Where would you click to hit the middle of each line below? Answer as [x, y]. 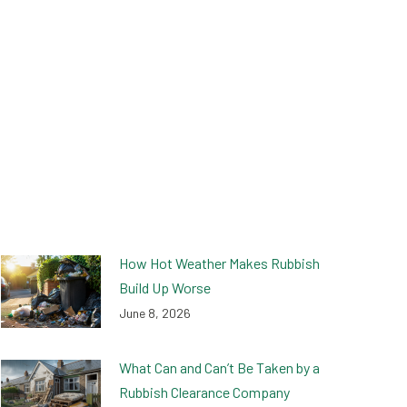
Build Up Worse [165, 288]
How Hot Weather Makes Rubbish [219, 263]
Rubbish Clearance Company [204, 392]
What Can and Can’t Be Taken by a [219, 367]
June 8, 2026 [155, 313]
